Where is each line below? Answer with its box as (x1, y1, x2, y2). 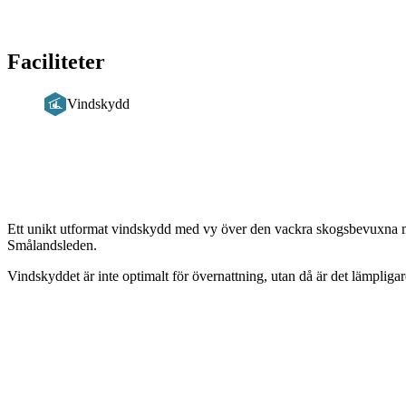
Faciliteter (7, 49, 105, 73)
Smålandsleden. (7, 237, 97, 253)
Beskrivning (6, 205, 119, 229)
